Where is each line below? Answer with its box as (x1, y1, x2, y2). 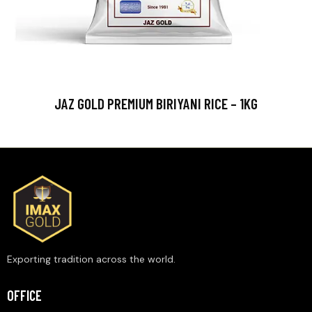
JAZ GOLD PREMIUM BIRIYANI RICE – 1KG (54, 95, 258, 113)
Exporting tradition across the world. (7, 253, 175, 266)
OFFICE (7, 287, 42, 304)
